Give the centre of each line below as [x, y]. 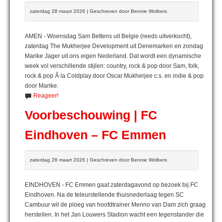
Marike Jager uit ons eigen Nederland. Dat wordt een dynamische [113, 56]
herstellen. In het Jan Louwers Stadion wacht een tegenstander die [114, 214]
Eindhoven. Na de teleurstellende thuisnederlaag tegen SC [104, 194]
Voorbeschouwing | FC [91, 115]
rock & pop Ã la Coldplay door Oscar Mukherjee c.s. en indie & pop [114, 76]
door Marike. [42, 85]
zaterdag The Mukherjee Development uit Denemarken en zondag [114, 46]
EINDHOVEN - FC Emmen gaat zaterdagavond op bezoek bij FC [111, 185]
